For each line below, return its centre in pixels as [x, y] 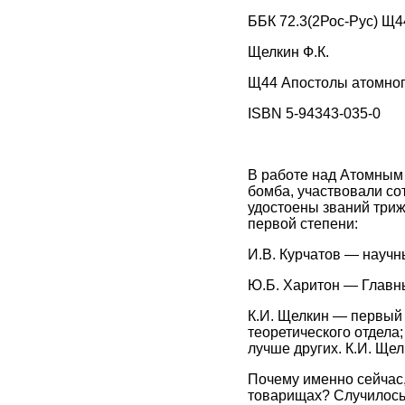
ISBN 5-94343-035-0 [314, 113]
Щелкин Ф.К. [288, 52]
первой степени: [302, 224]
